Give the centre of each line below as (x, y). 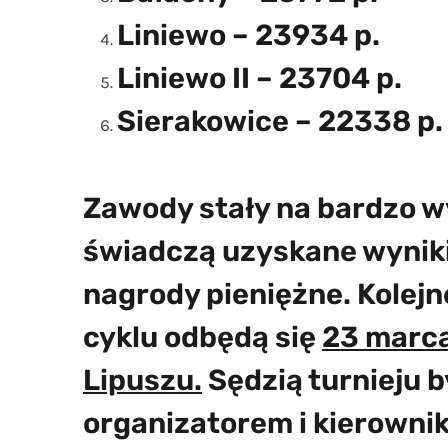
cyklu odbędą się (202, 336)
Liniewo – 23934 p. (248, 35)
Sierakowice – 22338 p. (280, 121)
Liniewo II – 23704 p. (259, 78)
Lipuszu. (142, 379)
